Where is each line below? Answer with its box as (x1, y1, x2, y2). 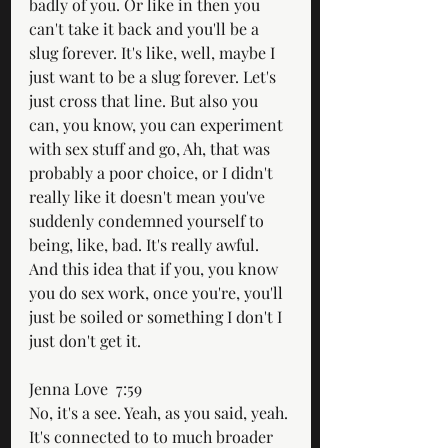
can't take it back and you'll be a (29, 17, 263, 39)
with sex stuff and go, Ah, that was (29, 137, 274, 159)
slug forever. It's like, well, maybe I (29, 41, 279, 63)
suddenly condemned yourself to (29, 209, 268, 231)
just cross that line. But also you (29, 89, 262, 111)
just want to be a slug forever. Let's (29, 65, 280, 87)
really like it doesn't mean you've (29, 185, 269, 207)
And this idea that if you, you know (29, 257, 282, 279)
